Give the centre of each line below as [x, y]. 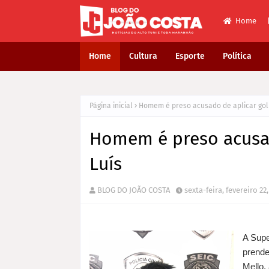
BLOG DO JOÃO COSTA [134, 190]
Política [237, 56]
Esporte [190, 56]
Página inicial [111, 106]
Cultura [143, 56]
